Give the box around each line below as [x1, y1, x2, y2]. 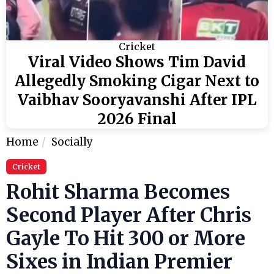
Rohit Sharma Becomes [6, 180, 230, 205]
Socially [51, 135, 93, 149]
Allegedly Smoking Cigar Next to [15, 72, 259, 91]
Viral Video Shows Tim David [28, 53, 246, 72]
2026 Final [97, 109, 177, 129]
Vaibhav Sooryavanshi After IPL [17, 91, 257, 110]
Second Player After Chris [6, 203, 251, 228]
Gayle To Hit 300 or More [6, 226, 245, 251]
